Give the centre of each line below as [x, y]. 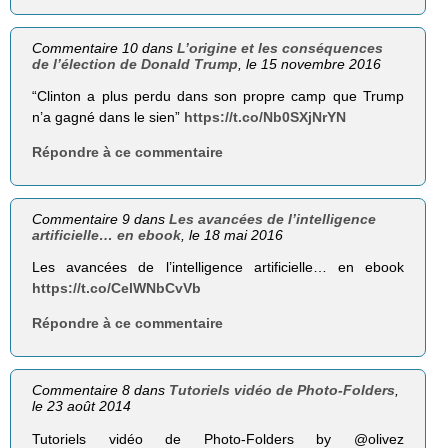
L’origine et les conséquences [280, 47]
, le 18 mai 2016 [232, 235]
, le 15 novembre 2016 [310, 63]
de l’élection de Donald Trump [135, 63]
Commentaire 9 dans [101, 219]
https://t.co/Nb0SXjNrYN [265, 117]
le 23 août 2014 [82, 406]
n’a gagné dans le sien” [108, 117]
